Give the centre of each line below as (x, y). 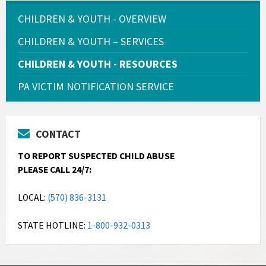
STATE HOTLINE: (53, 226)
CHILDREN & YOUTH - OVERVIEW (92, 19)
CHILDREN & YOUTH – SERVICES (91, 42)
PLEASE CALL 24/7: (55, 170)
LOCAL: (33, 198)
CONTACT (58, 134)
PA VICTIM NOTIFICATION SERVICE (96, 87)
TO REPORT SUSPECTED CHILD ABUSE (96, 156)
